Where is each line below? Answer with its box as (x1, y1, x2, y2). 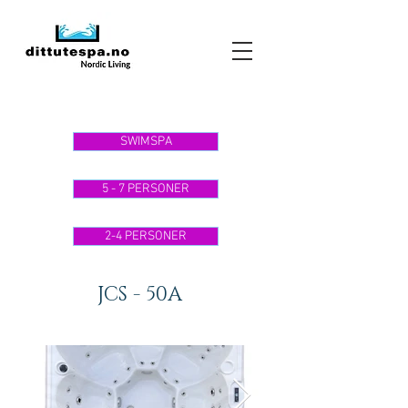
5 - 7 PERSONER (102, 181, 189, 197)
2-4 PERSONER (105, 229, 187, 244)
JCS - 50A (97, 281, 182, 308)
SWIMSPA (119, 134, 172, 149)
